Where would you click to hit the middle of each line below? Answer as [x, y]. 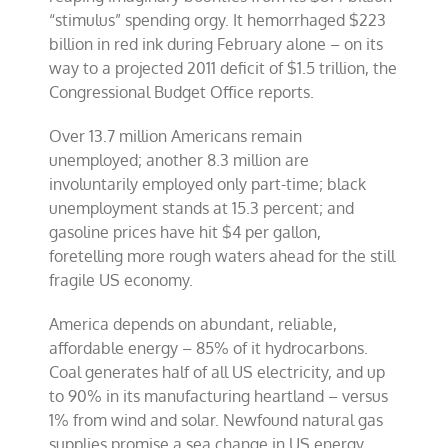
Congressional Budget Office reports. [182, 92]
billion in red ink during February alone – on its [216, 44]
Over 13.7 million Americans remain [176, 136]
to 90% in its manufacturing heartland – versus [219, 396]
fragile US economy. [121, 280]
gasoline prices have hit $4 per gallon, [185, 232]
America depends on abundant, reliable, [193, 324]
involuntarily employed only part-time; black [208, 184]
